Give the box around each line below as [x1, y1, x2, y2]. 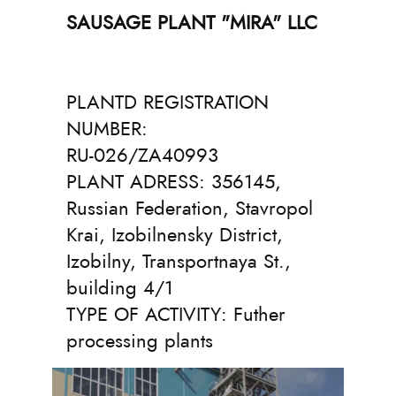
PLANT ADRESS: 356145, [66, 167, 281, 195]
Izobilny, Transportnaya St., [66, 247, 291, 275]
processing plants [66, 326, 213, 354]
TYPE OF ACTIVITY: [66, 300, 233, 328]
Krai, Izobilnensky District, [66, 220, 283, 248]
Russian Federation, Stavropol [66, 194, 313, 222]
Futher [233, 300, 286, 328]
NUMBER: [66, 114, 148, 142]
